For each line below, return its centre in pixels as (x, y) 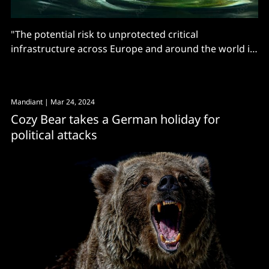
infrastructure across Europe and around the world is (133, 49)
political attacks (54, 135)
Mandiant (27, 102)
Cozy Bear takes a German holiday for (115, 119)
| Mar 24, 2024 (69, 102)
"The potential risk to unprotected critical (104, 35)
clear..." (27, 63)
